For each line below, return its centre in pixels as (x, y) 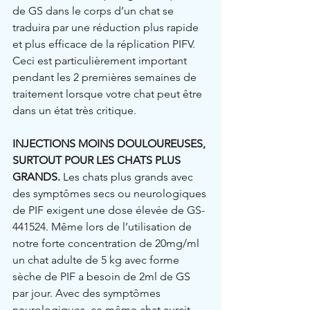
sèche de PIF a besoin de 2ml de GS (103, 276)
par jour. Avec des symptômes (88, 293)
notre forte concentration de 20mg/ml (107, 243)
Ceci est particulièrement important (101, 60)
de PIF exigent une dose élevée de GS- (109, 210)
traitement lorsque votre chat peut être (109, 93)
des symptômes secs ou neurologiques (111, 193)
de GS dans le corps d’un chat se (94, 10)
